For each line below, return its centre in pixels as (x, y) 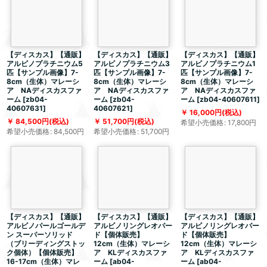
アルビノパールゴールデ (46, 226)
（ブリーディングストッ (46, 244)
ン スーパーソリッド (40, 235)
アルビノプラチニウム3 (131, 64)
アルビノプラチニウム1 (218, 64)
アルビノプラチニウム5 (45, 64)
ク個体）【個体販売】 (42, 253)
